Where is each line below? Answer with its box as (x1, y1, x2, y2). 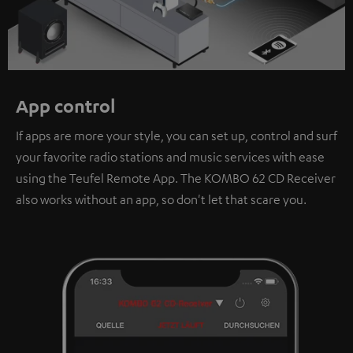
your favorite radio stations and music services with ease (16, 149, 325, 165)
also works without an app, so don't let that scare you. (16, 191, 307, 208)
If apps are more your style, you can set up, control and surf (16, 128, 337, 144)
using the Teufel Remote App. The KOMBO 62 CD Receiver (16, 170, 336, 187)
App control (16, 95, 116, 117)
